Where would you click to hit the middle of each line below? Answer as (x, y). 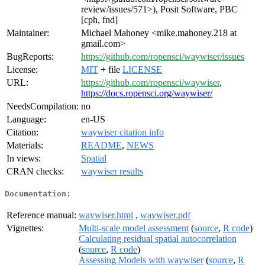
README (101, 146)
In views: (24, 159)
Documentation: (38, 193)
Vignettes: (25, 228)
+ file (110, 70)
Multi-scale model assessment (134, 228)
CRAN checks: (35, 172)
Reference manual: (41, 215)
